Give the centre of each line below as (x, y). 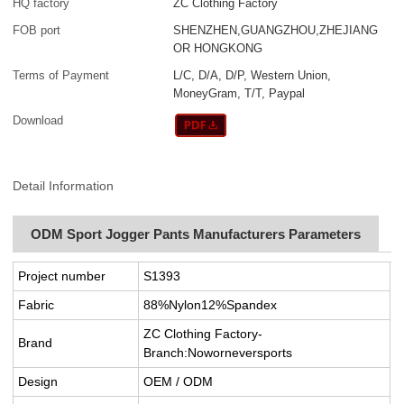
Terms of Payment (61, 76)
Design (38, 381)
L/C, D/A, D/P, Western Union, (252, 76)
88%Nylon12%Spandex (211, 304)
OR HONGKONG (218, 49)
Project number (62, 275)
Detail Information (64, 185)
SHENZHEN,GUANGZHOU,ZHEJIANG (276, 31)
